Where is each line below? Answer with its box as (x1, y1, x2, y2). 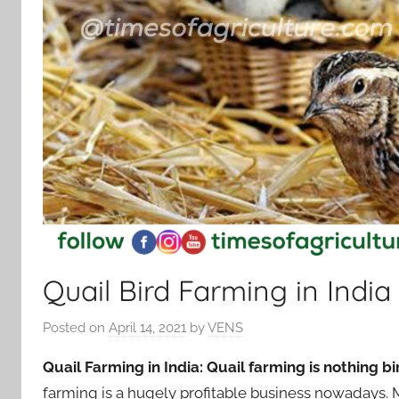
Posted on (43, 320, 109, 337)
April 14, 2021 (109, 320, 186, 337)
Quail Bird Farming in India (43, 272, 391, 308)
